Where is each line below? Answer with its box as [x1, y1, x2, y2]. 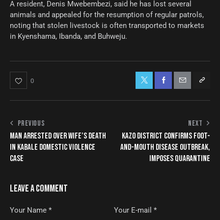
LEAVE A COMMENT [10, 183, 68, 195]
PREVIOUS [17, 118, 45, 128]
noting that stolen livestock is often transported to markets [10, 21, 204, 30]
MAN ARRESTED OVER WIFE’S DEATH [10, 131, 106, 141]
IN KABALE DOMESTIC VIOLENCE [10, 142, 95, 152]
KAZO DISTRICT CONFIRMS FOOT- [122, 131, 210, 141]
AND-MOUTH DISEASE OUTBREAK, [120, 142, 210, 152]
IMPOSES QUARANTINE [149, 153, 210, 164]
